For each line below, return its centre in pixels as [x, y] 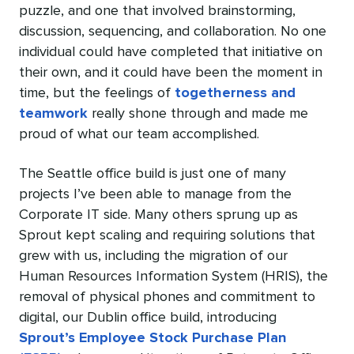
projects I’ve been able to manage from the [155, 194]
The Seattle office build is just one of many [153, 173]
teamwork [53, 113]
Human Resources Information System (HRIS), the [173, 276]
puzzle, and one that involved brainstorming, [157, 11]
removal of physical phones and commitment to [167, 297]
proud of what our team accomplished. [139, 134]
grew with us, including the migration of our [153, 256]
